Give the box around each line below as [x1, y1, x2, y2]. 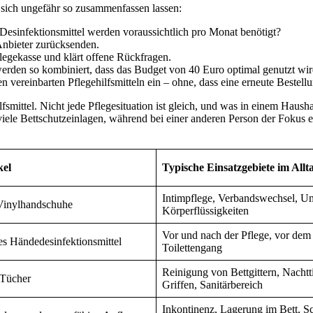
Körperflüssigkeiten [162, 204, 249, 217]
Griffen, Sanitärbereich [162, 278, 263, 291]
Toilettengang [162, 241, 222, 254]
